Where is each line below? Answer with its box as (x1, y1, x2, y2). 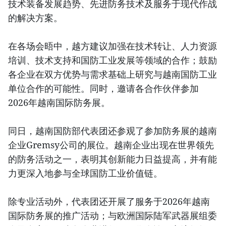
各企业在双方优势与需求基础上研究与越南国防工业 (8, 68, 217, 80)
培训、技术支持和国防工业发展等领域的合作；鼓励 (8, 54, 217, 66)
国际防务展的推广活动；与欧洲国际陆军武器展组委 (8, 209, 217, 221)
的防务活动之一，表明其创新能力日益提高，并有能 (8, 153, 217, 165)
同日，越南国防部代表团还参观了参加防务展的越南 (8, 125, 217, 137)
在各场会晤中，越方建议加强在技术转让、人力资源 (8, 40, 217, 52)
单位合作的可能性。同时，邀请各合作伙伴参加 (8, 82, 199, 94)
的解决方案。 (8, 12, 63, 24)
